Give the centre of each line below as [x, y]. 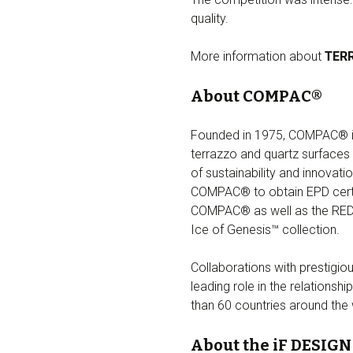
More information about [258, 56]
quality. [210, 18]
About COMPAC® [256, 96]
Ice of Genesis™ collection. [267, 229]
